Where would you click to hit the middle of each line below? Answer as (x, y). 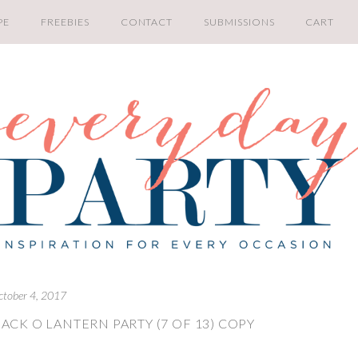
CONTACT (147, 22)
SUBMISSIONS (239, 22)
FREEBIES (65, 22)
